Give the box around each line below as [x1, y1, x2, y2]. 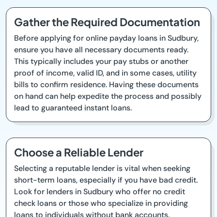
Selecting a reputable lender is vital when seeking [14, 163, 190, 173]
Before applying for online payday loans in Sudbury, [14, 33, 199, 43]
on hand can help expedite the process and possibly [14, 91, 201, 101]
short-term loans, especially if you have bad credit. [14, 175, 198, 185]
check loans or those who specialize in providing [14, 198, 188, 208]
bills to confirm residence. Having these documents [14, 79, 199, 90]
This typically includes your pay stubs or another [14, 56, 188, 66]
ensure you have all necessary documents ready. [14, 45, 188, 55]
